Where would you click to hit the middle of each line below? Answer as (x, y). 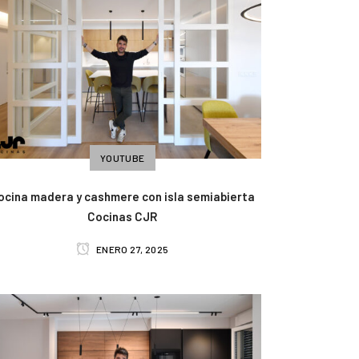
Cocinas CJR (123, 217)
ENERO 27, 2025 (131, 250)
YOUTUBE (122, 158)
